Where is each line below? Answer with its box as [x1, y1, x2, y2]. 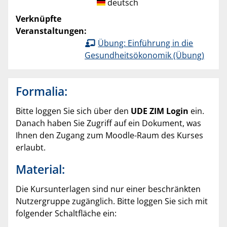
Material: [16, 161, 65, 177]
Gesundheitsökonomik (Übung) [85, 50, 204, 61]
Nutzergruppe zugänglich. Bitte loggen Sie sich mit [16, 195, 208, 207]
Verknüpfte [16, 13, 61, 25]
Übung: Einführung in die [98, 37, 194, 49]
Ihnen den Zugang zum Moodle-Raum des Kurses [16, 129, 203, 141]
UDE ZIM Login [131, 105, 188, 117]
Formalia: [16, 83, 67, 99]
